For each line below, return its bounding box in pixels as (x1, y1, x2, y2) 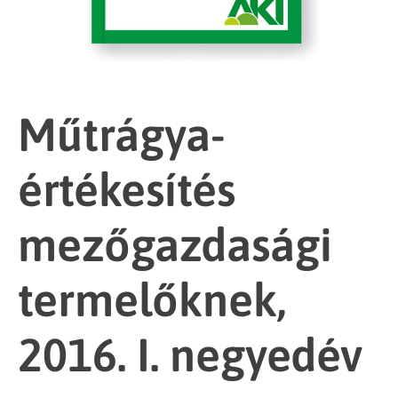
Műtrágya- (18, 107, 226, 161)
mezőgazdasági (18, 218, 332, 271)
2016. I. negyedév (18, 328, 362, 381)
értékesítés (18, 163, 235, 216)
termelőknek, (18, 273, 286, 326)
